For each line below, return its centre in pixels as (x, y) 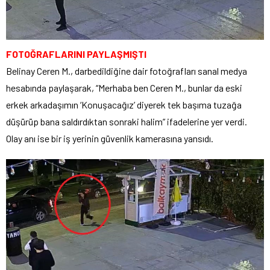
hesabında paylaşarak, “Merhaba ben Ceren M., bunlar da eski (124, 87)
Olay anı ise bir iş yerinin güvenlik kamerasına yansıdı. (110, 138)
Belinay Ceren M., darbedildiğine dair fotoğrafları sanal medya (127, 71)
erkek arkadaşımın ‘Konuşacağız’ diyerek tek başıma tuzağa (124, 104)
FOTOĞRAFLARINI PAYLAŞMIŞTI (76, 54)
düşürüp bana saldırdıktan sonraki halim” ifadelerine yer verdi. (127, 121)
